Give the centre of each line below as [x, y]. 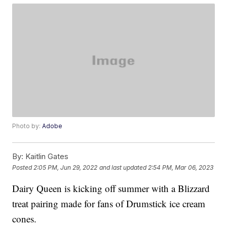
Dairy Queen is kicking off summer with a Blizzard [111, 188]
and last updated [123, 167]
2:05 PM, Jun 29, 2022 [66, 167]
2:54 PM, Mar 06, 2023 [181, 167]
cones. [25, 219]
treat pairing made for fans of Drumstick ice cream [109, 204]
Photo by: [27, 126]
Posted [23, 167]
